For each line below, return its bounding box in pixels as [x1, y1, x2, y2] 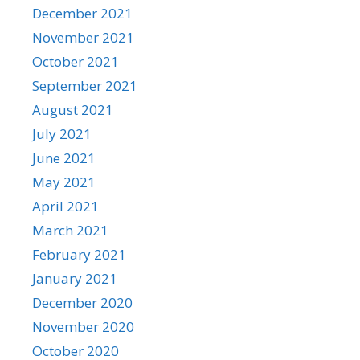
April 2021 [32, 196, 99, 215]
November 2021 [32, 27, 134, 47]
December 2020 [32, 292, 133, 312]
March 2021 [32, 220, 108, 239]
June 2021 [32, 148, 96, 167]
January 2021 [32, 268, 117, 288]
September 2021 [32, 76, 137, 95]
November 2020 [32, 317, 134, 336]
